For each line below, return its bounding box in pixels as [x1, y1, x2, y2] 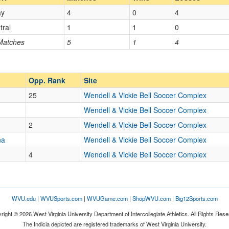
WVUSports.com [40, 194, 82, 202]
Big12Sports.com [175, 194, 218, 202]
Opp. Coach [121, 13, 161, 24]
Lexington [33, 96, 65, 106]
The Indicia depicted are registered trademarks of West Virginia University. [22, 220, 207, 228]
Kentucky [145, 96, 175, 106]
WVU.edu [11, 194, 36, 202]
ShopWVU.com [132, 194, 171, 202]
